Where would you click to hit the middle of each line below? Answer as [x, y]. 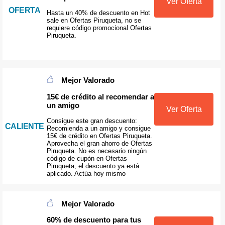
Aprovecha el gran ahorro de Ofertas [99, 143]
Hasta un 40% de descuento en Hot [98, 13]
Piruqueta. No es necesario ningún [96, 151]
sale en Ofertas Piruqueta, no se [94, 20]
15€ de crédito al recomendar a [100, 96]
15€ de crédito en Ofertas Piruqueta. [99, 136]
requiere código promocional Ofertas [99, 28]
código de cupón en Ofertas [87, 158]
